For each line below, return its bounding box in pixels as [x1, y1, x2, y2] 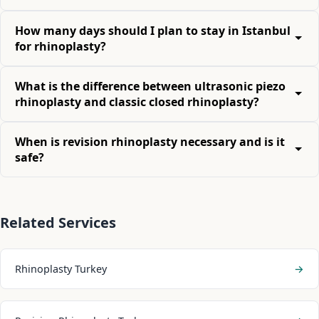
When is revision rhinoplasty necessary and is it [15, 133, 285, 150]
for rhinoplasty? [15, 38, 106, 54]
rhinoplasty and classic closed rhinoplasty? [15, 93, 259, 110]
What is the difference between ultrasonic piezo [15, 78, 286, 94]
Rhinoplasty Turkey [15, 261, 107, 276]
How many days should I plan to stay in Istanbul [15, 22, 291, 38]
